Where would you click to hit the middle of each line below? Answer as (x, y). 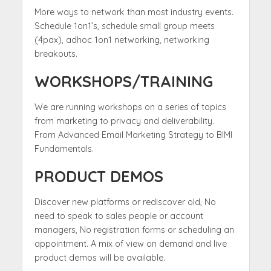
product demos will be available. (100, 257)
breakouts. (56, 54)
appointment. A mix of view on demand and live (130, 243)
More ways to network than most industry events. (134, 12)
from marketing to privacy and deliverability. (124, 121)
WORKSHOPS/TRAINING (123, 81)
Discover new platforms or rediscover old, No (125, 202)
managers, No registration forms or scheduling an (134, 230)
